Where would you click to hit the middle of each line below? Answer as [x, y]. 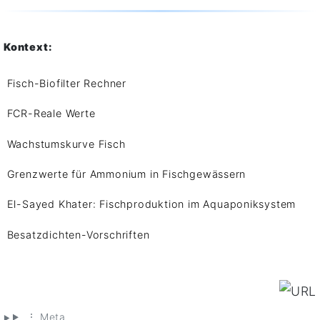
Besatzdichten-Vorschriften [78, 234]
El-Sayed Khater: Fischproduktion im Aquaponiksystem [151, 204]
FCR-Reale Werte [51, 114]
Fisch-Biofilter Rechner [66, 83]
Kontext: [28, 46]
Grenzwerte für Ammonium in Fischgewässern [126, 174]
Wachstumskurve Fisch [66, 144]
